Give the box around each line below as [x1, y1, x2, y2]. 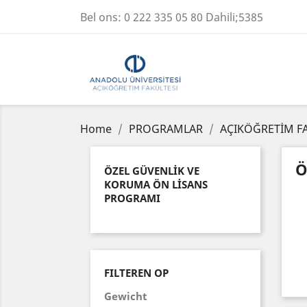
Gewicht [104, 288, 147, 303]
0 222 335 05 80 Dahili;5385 [124, 10, 263, 25]
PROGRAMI [104, 191, 160, 205]
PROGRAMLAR [129, 121, 203, 136]
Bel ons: [80, 10, 124, 25]
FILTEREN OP [104, 265, 169, 280]
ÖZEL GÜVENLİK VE [104, 163, 199, 177]
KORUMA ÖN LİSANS [104, 177, 208, 191]
